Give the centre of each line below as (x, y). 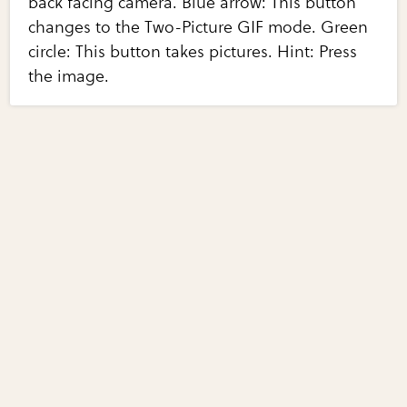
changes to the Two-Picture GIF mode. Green (199, 28)
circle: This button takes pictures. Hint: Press (193, 52)
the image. (69, 77)
